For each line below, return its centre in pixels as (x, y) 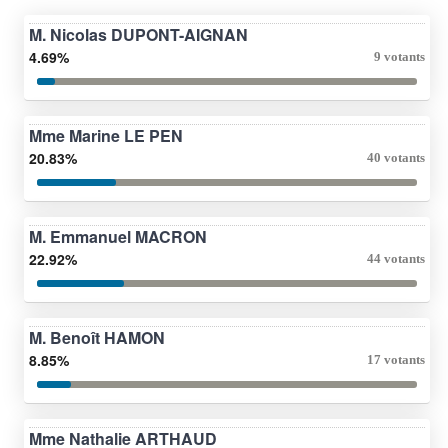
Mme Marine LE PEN (106, 135)
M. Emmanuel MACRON (118, 236)
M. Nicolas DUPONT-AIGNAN (138, 34)
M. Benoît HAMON (97, 337)
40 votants (396, 157)
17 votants (396, 359)
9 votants (399, 56)
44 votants (396, 258)
